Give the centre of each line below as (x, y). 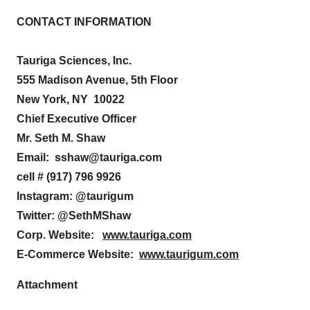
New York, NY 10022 (71, 99)
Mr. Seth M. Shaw (61, 138)
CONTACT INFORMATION (84, 22)
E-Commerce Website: (78, 254)
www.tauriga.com (147, 235)
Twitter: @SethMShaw (74, 216)
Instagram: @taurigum (75, 196)
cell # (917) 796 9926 (69, 177)
